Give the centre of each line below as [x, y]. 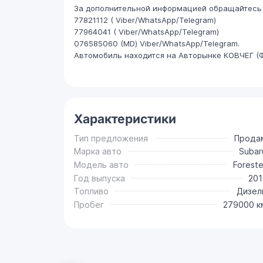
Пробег [89, 204]
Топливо [91, 191]
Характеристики [125, 119]
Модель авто [101, 164]
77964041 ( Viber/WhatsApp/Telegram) [146, 32]
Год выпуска [99, 178]
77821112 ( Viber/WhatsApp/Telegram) [145, 20]
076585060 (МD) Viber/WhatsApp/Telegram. [156, 44]
